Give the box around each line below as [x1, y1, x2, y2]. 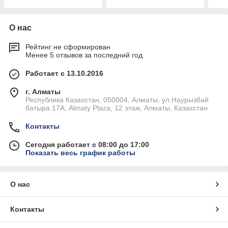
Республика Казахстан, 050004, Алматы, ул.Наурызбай [25, 96, 209, 104]
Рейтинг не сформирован [25, 43, 110, 51]
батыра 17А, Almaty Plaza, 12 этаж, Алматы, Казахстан [25, 104, 208, 112]
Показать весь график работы [25, 149, 135, 157]
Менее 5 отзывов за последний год [25, 51, 142, 60]
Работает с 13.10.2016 [25, 69, 103, 78]
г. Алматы [25, 88, 61, 96]
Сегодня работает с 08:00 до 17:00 [25, 140, 149, 149]
